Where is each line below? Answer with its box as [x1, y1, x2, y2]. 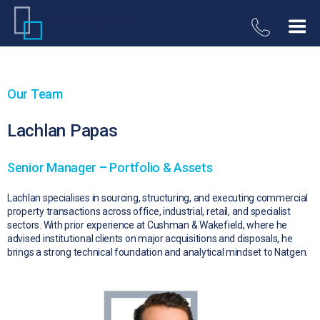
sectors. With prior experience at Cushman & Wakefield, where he [7, 219, 287, 231]
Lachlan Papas [7, 121, 118, 141]
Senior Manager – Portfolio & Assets [7, 160, 213, 176]
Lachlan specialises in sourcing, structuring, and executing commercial [7, 192, 309, 204]
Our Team [7, 86, 63, 102]
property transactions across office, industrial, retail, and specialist [7, 206, 291, 218]
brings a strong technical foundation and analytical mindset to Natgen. [7, 246, 309, 259]
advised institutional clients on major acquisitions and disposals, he [7, 233, 293, 245]
